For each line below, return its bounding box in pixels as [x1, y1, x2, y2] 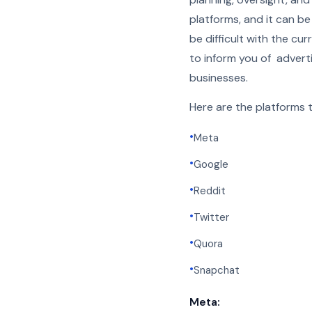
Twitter [194, 210, 229, 224]
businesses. [189, 70, 248, 85]
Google [194, 157, 228, 171]
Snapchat [194, 263, 240, 277]
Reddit [194, 184, 226, 198]
